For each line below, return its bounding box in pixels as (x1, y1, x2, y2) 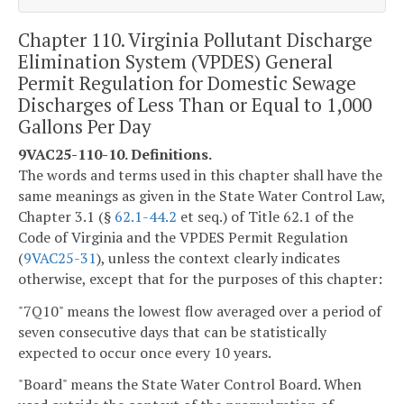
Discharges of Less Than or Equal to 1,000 (18, 91, 372, 117)
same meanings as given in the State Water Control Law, (18, 185, 385, 206)
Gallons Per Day (18, 113, 151, 139)
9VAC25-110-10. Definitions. (18, 143, 212, 164)
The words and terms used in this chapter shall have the (18, 164, 382, 185)
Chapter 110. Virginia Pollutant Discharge (18, 26, 372, 52)
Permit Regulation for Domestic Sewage (18, 69, 356, 96)
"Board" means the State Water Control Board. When (18, 374, 362, 395)
